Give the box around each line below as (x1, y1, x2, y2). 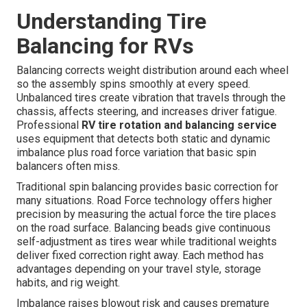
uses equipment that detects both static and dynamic (16, 132, 271, 146)
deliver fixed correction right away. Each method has (16, 249, 265, 262)
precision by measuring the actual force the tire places (16, 208, 277, 221)
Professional (16, 119, 82, 132)
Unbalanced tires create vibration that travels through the (16, 91, 286, 105)
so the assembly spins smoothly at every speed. (16, 77, 251, 91)
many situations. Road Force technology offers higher (16, 194, 273, 208)
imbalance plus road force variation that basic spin (16, 146, 257, 160)
